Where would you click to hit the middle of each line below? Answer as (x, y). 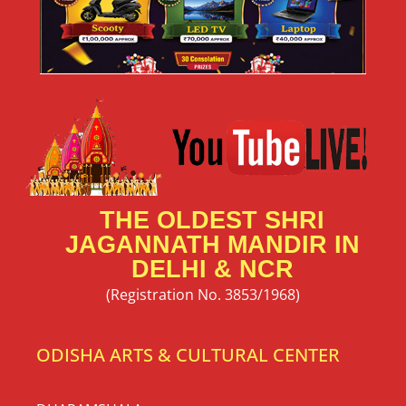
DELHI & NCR (212, 270)
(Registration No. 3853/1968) (203, 295)
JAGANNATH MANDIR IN (212, 245)
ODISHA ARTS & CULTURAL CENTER (188, 354)
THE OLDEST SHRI (212, 221)
